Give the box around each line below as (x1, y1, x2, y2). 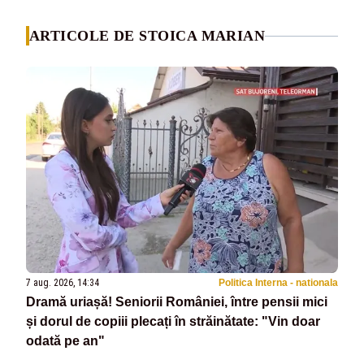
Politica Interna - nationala (219, 277, 338, 289)
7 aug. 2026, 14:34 (26, 277, 99, 289)
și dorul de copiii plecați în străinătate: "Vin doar (26, 314, 320, 329)
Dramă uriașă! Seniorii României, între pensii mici (26, 295, 327, 310)
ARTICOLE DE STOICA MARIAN (29, 28, 266, 44)
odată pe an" (26, 334, 105, 349)
